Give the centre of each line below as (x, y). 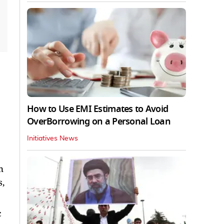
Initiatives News (52, 139)
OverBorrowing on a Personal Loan (99, 122)
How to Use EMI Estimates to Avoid (98, 109)
